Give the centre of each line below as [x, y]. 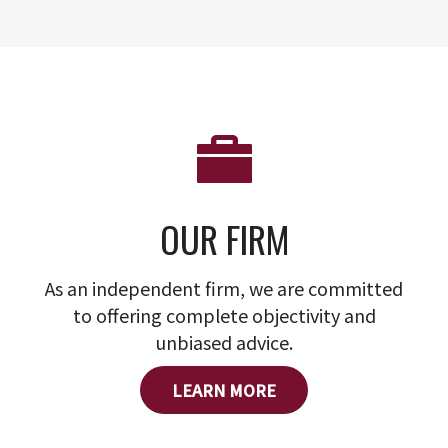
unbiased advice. [224, 342]
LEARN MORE [224, 390]
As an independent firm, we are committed [224, 288]
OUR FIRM [224, 238]
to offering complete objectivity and [224, 315]
